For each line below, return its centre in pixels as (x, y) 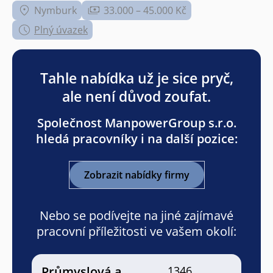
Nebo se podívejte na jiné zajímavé (136, 215)
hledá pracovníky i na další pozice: (136, 138)
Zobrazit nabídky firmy (136, 175)
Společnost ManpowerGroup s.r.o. (136, 122)
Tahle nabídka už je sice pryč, (136, 78)
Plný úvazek (61, 30)
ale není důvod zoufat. (136, 96)
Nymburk (55, 10)
